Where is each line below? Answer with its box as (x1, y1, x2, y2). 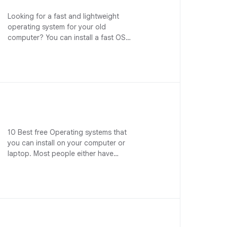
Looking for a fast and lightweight (8, 12, 120, 21)
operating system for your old (8, 22, 106, 31)
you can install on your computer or (8, 138, 126, 147)
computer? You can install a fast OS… (8, 33, 131, 42)
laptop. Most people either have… (8, 149, 119, 158)
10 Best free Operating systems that (8, 128, 127, 137)
